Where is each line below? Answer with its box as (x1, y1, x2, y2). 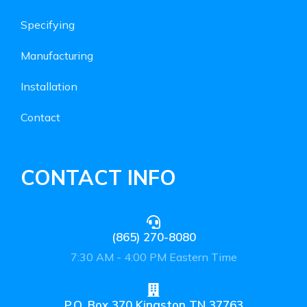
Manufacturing (21, 48, 93, 62)
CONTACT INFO (21, 164, 176, 191)
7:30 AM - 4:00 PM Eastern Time (70, 249, 237, 264)
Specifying (21, 17, 75, 32)
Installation (21, 79, 77, 93)
